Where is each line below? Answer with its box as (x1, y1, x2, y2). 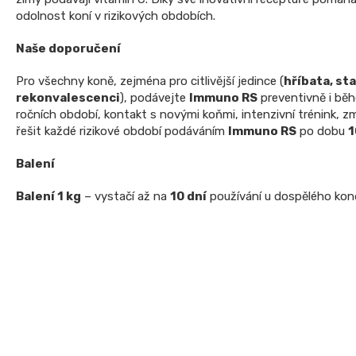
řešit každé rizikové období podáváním (16, 123, 228, 138)
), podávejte (120, 90, 189, 105)
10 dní (170, 188, 207, 203)
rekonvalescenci (16, 90, 120, 105)
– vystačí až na (81, 188, 170, 203)
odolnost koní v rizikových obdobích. (16, 8, 215, 23)
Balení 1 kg (16, 188, 81, 203)
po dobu (296, 123, 348, 138)
